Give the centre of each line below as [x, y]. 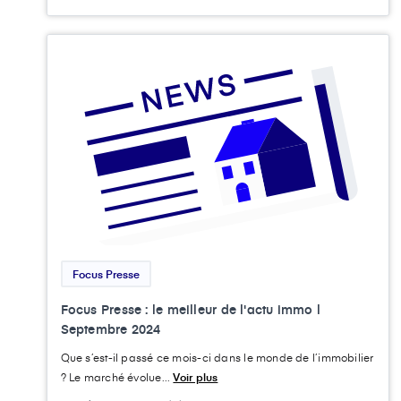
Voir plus [196, 376]
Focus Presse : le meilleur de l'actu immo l [190, 309]
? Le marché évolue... [117, 376]
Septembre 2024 [111, 328]
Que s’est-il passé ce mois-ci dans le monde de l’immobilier [217, 357]
